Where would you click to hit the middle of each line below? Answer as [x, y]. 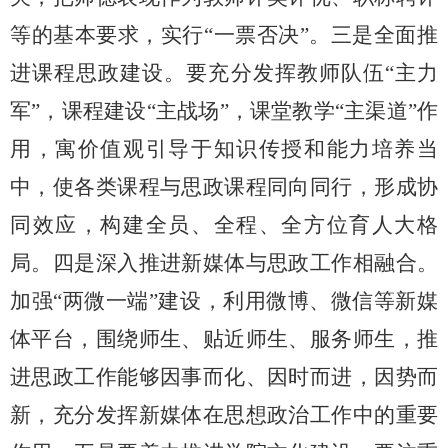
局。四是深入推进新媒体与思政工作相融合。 [224, 263]
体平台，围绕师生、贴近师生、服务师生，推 [224, 339]
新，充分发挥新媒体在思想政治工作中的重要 [224, 415]
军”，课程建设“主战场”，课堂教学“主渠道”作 [224, 111]
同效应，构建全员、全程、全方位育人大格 [224, 225]
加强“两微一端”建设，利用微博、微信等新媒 [224, 301]
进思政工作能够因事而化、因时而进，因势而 [224, 377]
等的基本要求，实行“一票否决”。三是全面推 [224, 35]
